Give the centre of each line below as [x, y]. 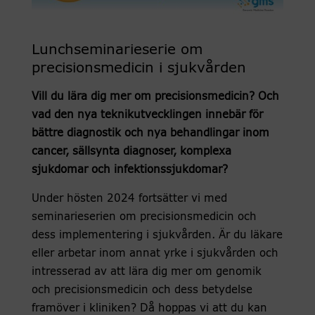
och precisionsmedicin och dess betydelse [142, 290]
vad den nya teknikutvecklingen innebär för [147, 115]
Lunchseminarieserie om [117, 50]
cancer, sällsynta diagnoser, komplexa [131, 152]
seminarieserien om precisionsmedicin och [144, 217]
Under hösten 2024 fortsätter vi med [129, 199]
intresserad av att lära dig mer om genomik [146, 272]
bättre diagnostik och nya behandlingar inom [150, 134]
